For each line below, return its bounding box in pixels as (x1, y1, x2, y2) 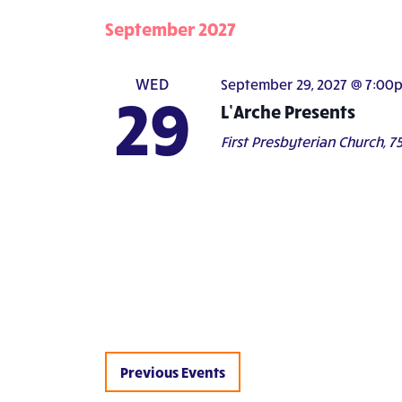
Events (181, 363, 225, 380)
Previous (120, 363, 181, 380)
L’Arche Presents (220, 100, 355, 122)
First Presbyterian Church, (220, 133, 389, 150)
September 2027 (105, 17, 236, 39)
